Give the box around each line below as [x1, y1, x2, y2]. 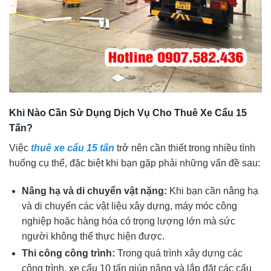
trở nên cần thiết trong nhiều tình [114, 142, 255, 153]
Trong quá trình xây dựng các [114, 247, 243, 258]
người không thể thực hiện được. [21, 230, 165, 241]
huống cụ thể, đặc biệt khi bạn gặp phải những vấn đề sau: [9, 157, 260, 168]
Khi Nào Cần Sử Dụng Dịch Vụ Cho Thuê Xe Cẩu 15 [9, 107, 247, 118]
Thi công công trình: [21, 247, 115, 258]
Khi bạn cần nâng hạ [166, 185, 258, 196]
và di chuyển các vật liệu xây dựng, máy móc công [21, 200, 237, 211]
